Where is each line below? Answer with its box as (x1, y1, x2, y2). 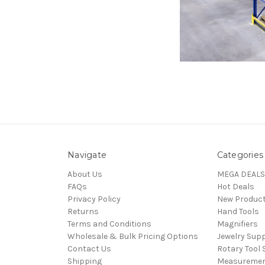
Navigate (67, 150, 106, 161)
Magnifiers (216, 219, 258, 230)
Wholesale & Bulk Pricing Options (67, 231, 198, 242)
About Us (67, 169, 102, 180)
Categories (216, 150, 264, 161)
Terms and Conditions (67, 219, 151, 230)
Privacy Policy (67, 194, 121, 205)
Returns (67, 206, 99, 217)
